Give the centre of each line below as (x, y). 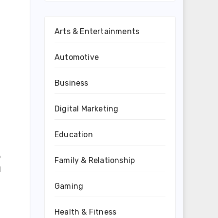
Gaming (69, 186)
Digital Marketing (87, 109)
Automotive (77, 57)
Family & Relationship (95, 160)
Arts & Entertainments (97, 31)
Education (74, 135)
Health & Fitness (86, 212)
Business (72, 83)
